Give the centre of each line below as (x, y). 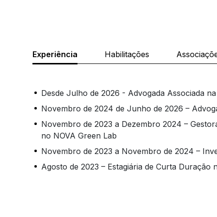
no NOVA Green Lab (79, 136)
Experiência (55, 54)
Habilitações (127, 54)
